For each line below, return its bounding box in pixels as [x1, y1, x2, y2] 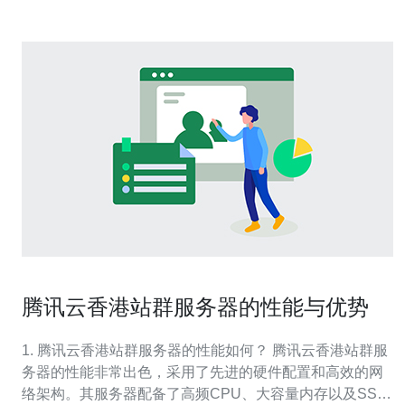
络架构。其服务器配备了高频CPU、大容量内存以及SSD [22, 386, 388, 401]
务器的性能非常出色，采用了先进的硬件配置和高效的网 [22, 364, 383, 380]
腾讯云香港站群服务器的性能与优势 [22, 295, 369, 319]
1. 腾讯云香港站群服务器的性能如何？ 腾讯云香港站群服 [22, 343, 388, 358]
